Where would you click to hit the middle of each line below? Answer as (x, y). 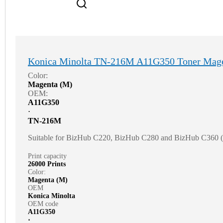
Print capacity (47, 156)
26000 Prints (47, 164)
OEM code (43, 204)
